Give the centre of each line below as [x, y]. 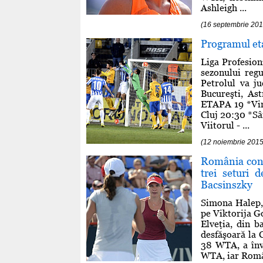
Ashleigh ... [224, 8]
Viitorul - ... [225, 125]
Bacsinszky [227, 184]
